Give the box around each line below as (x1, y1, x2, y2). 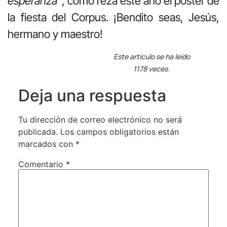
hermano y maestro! (8, 27, 103, 41)
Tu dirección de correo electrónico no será (18, 114, 182, 125)
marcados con (18, 138, 75, 149)
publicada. (18, 126, 58, 137)
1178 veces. (133, 63, 170, 73)
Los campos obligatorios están (60, 126, 179, 137)
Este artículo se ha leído (113, 51, 190, 61)
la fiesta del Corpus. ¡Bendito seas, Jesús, (8, 11, 219, 24)
